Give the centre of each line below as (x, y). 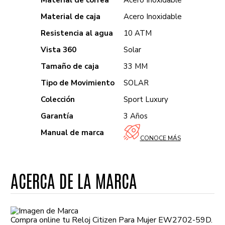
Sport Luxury (146, 99)
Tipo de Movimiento (78, 83)
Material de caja (71, 17)
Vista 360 (59, 50)
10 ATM (138, 33)
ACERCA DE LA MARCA (74, 180)
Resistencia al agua (77, 33)
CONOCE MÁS (160, 138)
